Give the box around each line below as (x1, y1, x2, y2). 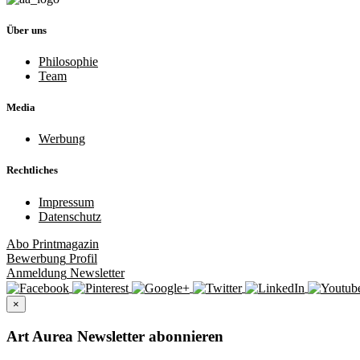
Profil (66, 251, 97, 265)
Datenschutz (39, 209, 101, 223)
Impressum (39, 194, 94, 209)
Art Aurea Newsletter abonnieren (6, 327, 223, 345)
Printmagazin (29, 236, 99, 251)
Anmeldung (6, 265, 67, 280)
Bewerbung (6, 251, 66, 265)
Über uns (6, 23, 47, 36)
